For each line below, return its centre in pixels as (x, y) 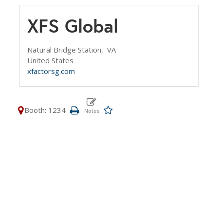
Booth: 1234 (45, 110)
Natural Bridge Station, (67, 50)
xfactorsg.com (51, 71)
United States (50, 60)
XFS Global (73, 26)
